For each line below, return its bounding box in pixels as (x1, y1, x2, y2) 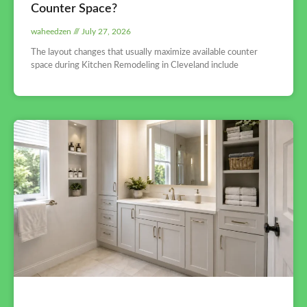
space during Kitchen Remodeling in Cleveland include (31, 60, 238, 70)
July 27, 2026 (79, 27, 131, 36)
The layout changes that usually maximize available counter (31, 47, 258, 57)
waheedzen (31, 27, 73, 36)
